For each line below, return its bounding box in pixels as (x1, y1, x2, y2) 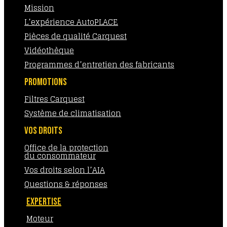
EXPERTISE (26, 196, 61, 208)
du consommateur (24, 149, 96, 163)
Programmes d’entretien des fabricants (24, 58, 174, 71)
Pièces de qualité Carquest (24, 29, 127, 43)
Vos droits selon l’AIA (24, 163, 105, 177)
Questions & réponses (24, 177, 107, 191)
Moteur (26, 212, 53, 225)
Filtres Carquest (24, 92, 85, 106)
